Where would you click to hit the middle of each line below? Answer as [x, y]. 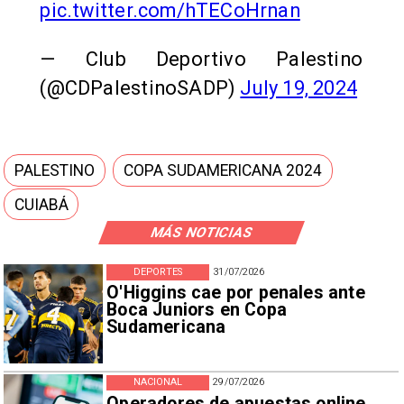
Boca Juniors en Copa [197, 310]
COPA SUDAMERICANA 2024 [222, 170]
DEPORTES [158, 271]
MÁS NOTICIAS [202, 232]
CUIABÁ [42, 204]
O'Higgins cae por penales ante [236, 293]
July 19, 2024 [299, 87]
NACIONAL [158, 382]
